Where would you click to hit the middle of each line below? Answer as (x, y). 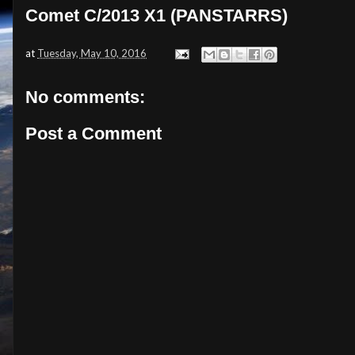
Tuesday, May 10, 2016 (92, 53)
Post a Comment (94, 133)
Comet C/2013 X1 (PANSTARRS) (157, 16)
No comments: (85, 97)
